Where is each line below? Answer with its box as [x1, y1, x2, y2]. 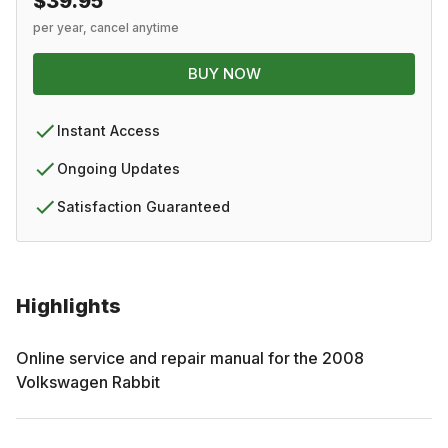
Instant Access [57, 121, 160, 139]
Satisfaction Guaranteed [57, 197, 230, 215]
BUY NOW [187, 63, 261, 83]
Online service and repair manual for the [16, 347, 322, 368]
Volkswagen [16, 371, 108, 392]
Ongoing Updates [57, 159, 180, 177]
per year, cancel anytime [33, 19, 179, 35]
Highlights [16, 293, 121, 318]
